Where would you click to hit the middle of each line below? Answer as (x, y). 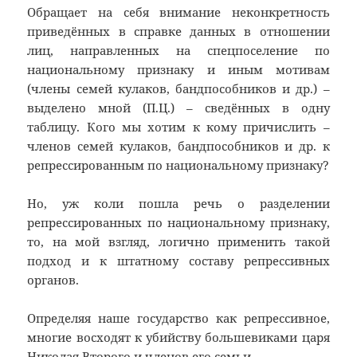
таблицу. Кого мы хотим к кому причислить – (178, 127)
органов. (53, 280)
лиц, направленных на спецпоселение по (178, 51)
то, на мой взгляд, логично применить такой (178, 242)
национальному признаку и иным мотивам (178, 70)
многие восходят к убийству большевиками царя (178, 337)
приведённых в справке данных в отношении (178, 31)
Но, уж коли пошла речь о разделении (178, 204)
